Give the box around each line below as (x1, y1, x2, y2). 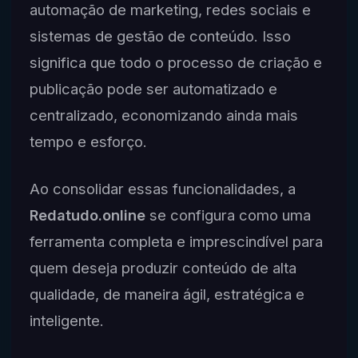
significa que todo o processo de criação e (29, 54, 322, 72)
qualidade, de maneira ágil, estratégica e (29, 284, 304, 303)
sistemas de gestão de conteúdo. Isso (29, 27, 291, 46)
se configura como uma (145, 205, 311, 224)
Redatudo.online (29, 205, 145, 224)
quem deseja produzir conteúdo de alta (29, 258, 296, 276)
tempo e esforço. (29, 133, 147, 151)
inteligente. (29, 311, 104, 329)
